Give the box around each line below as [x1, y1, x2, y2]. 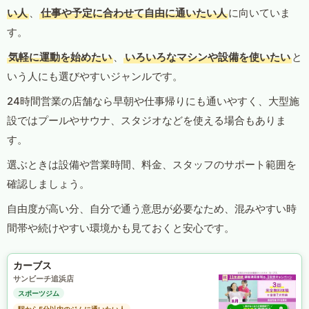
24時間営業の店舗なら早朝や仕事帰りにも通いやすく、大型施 [7, 94, 299, 108]
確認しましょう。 [7, 177, 90, 191]
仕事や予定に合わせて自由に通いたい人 [41, 6, 227, 20]
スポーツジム [18, 289, 59, 298]
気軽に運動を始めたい [8, 50, 112, 64]
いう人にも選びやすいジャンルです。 [7, 70, 183, 83]
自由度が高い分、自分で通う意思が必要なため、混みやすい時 [7, 202, 297, 216]
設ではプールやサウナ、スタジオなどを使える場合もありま [7, 114, 286, 128]
